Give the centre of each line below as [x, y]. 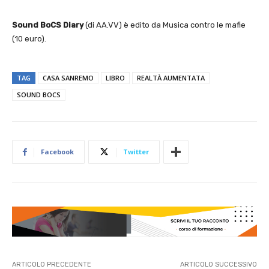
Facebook [57, 152]
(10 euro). [29, 39]
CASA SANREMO [68, 78]
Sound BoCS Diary [48, 25]
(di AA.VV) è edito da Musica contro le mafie [165, 25]
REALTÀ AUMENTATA [171, 78]
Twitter [136, 152]
